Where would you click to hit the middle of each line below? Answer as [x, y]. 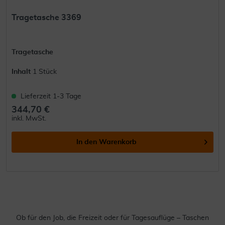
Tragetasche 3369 [47, 17]
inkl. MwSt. [29, 118]
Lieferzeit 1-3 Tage [51, 96]
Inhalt [22, 72]
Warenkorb [118, 142]
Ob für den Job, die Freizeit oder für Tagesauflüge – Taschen [113, 218]
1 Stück [45, 72]
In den [87, 142]
